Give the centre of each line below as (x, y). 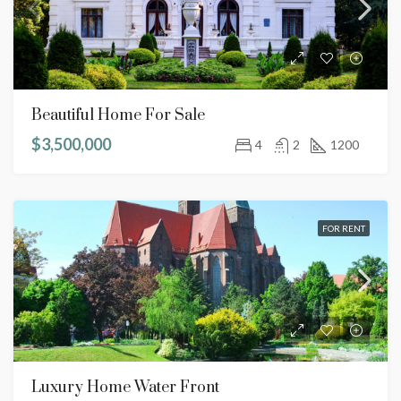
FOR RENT (344, 228)
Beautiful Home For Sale (118, 115)
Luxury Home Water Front (125, 388)
